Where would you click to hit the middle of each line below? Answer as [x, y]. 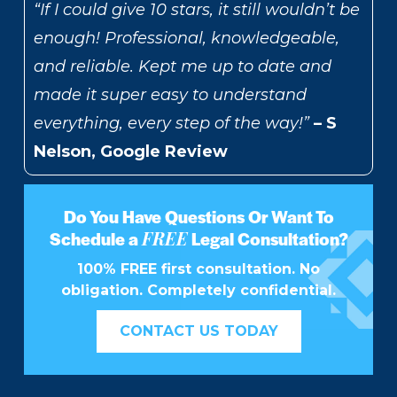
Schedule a [95, 239]
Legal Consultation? [268, 239]
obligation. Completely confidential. [198, 291]
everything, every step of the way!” [171, 124]
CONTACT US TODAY [198, 331]
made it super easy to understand [170, 95]
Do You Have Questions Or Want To [198, 217]
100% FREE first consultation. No [198, 269]
